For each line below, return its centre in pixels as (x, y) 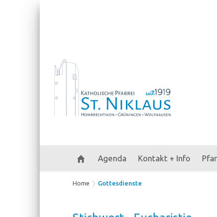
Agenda (112, 158)
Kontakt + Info (164, 158)
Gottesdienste (120, 183)
